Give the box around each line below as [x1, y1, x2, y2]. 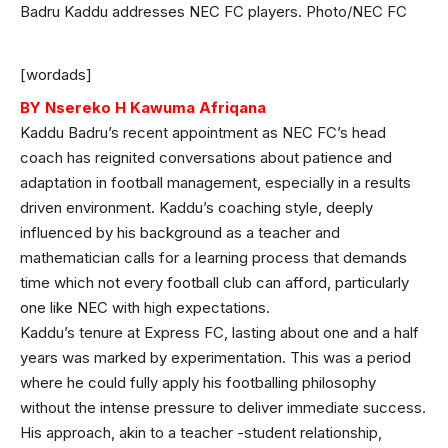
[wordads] [20, 64, 92, 84]
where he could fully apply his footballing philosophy [20, 372, 376, 392]
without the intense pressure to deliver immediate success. [20, 397, 426, 417]
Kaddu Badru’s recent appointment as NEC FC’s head [20, 122, 386, 142]
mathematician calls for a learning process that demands [20, 247, 407, 267]
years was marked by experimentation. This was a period [20, 347, 411, 367]
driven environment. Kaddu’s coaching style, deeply [20, 197, 373, 217]
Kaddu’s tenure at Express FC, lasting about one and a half [20, 322, 419, 342]
